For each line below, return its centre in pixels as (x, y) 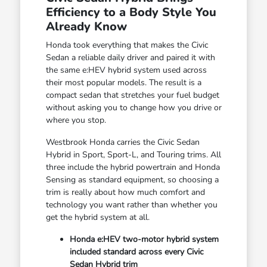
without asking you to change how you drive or (133, 107)
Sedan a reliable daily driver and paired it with (130, 57)
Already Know (86, 26)
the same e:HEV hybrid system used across (126, 70)
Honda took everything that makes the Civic (127, 45)
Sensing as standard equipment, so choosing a (132, 179)
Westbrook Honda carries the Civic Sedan (122, 142)
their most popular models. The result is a (123, 82)
